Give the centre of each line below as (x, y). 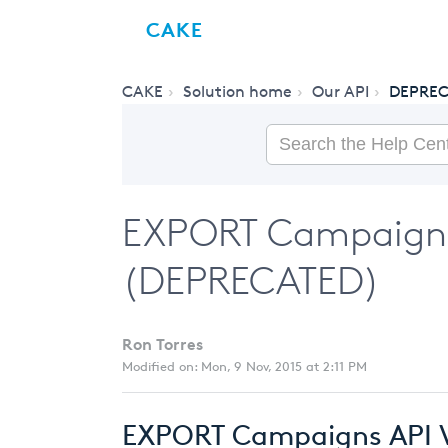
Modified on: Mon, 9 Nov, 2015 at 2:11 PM (244, 366)
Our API (340, 91)
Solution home (237, 91)
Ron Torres (162, 344)
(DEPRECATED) (251, 281)
